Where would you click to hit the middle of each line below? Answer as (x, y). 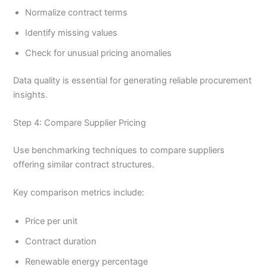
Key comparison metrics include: (79, 193)
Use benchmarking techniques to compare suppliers (119, 150)
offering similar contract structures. (84, 164)
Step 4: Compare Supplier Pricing (80, 123)
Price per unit (52, 221)
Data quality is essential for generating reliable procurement (133, 80)
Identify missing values (72, 32)
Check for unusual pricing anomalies (99, 53)
